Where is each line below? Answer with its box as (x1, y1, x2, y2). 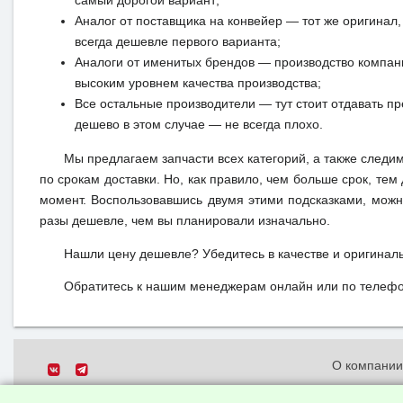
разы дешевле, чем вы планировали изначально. (39, 213, 330, 228)
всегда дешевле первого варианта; (74, 35, 281, 49)
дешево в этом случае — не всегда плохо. (74, 118, 323, 132)
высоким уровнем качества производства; (74, 76, 321, 91)
